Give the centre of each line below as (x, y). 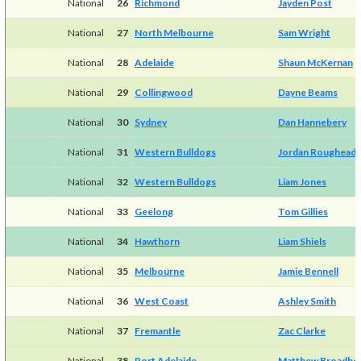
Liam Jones (302, 181)
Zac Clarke (301, 330)
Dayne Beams (307, 92)
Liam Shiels (302, 241)
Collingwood (163, 92)
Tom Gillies (303, 211)
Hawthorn (157, 241)
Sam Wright (304, 32)
